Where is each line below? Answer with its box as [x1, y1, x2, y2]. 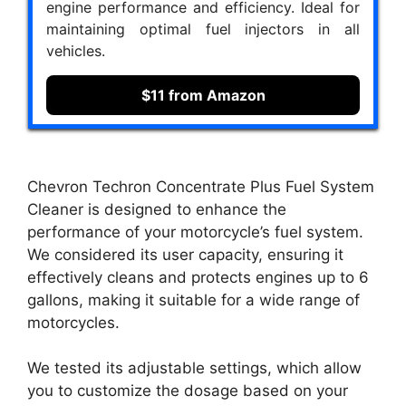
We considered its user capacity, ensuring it [27, 245, 343, 264]
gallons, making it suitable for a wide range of [27, 290, 360, 309]
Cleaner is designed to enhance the [27, 199, 286, 218]
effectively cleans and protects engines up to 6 [27, 267, 369, 286]
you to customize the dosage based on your [27, 382, 348, 400]
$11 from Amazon [140, 86, 266, 104]
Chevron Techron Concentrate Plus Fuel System [27, 177, 374, 196]
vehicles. [46, 42, 105, 60]
